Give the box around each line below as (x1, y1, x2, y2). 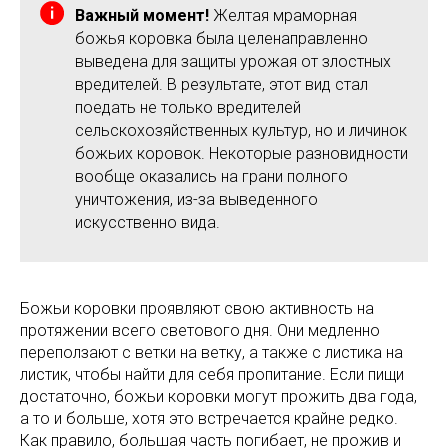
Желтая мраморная (209, 6, 357, 26)
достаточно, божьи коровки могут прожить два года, (20, 387, 417, 407)
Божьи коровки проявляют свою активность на (20, 299, 374, 319)
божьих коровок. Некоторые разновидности (75, 144, 408, 164)
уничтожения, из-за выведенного (75, 190, 318, 210)
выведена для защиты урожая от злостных (75, 52, 391, 72)
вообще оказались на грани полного (75, 167, 348, 187)
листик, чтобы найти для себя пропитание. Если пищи (20, 365, 404, 385)
